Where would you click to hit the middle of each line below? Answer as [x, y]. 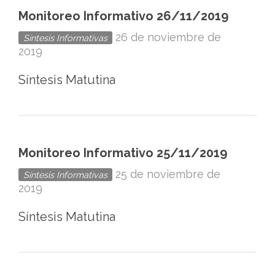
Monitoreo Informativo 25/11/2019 [123, 153]
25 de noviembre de [168, 174]
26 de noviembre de [168, 37]
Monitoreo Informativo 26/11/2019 [123, 16]
